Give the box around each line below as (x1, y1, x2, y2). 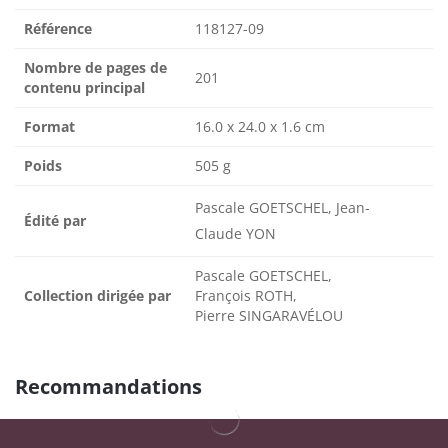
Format (24, 117, 75, 137)
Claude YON (195, 224, 276, 244)
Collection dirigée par (24, 286, 171, 306)
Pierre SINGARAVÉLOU (195, 306, 343, 326)
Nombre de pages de (24, 58, 167, 78)
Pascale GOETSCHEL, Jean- (195, 198, 370, 218)
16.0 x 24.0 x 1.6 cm (195, 117, 325, 137)
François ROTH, (195, 286, 297, 306)
